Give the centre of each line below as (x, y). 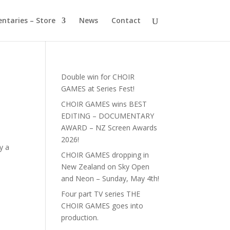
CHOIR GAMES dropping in (105, 155)
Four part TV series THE (101, 194)
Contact (126, 20)
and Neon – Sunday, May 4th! (110, 178)
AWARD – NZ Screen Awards (109, 128)
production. (80, 217)
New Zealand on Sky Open (106, 167)
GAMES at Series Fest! (98, 89)
